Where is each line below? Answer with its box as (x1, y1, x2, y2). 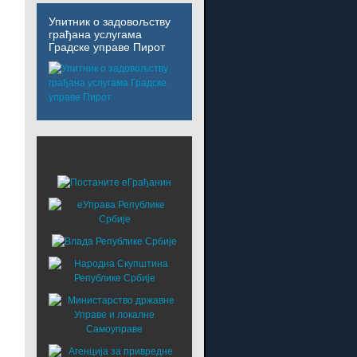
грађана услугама (49, 27, 143, 41)
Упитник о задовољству (49, 14, 171, 28)
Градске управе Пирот (49, 40, 166, 53)
